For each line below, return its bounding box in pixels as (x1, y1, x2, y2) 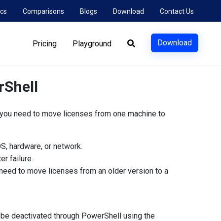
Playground (73, 39, 112, 48)
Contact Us (160, 7, 194, 15)
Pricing (33, 39, 57, 48)
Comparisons (23, 7, 64, 15)
